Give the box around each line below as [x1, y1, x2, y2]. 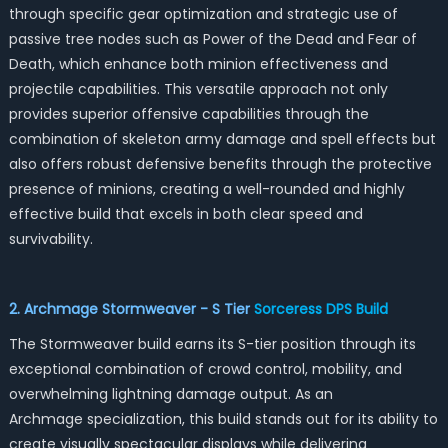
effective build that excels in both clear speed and [8, 204, 363, 224]
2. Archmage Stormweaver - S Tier [8, 299, 254, 319]
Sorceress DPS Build [253, 299, 388, 319]
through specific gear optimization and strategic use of [8, 4, 398, 24]
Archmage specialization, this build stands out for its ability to [8, 409, 438, 429]
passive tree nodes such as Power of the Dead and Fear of [8, 29, 417, 49]
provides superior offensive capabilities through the [8, 104, 369, 124]
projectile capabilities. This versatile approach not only [8, 79, 388, 99]
